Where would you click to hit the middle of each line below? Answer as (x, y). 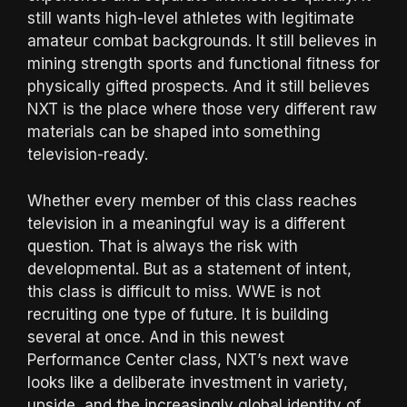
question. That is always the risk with (163, 246)
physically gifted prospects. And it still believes (199, 87)
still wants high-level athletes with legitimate (191, 19)
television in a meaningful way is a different (186, 223)
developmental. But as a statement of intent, (189, 268)
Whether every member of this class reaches (192, 200)
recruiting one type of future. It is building (178, 314)
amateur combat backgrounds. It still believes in (202, 41)
